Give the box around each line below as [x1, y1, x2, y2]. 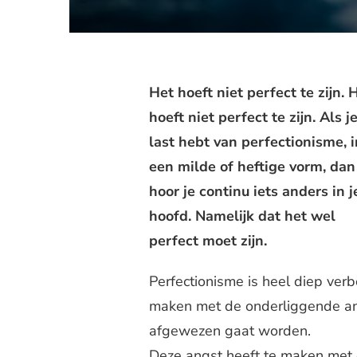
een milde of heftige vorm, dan [149, 157, 355, 176]
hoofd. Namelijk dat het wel [149, 206, 335, 226]
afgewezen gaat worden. [149, 321, 311, 340]
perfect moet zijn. [149, 231, 271, 250]
